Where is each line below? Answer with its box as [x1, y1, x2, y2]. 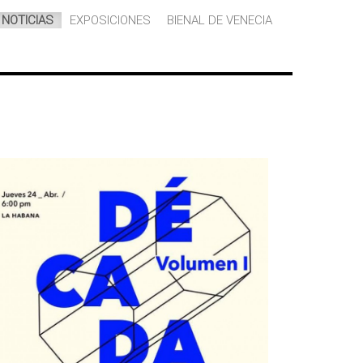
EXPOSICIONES [70, 13, 151, 28]
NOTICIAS [2, 13, 53, 28]
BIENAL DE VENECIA [167, 13, 272, 28]
